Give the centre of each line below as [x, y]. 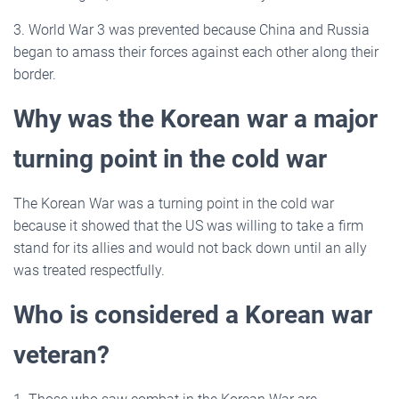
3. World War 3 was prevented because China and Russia [191, 29]
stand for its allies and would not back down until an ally [190, 248]
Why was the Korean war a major [195, 118]
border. [35, 74]
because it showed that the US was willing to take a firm [188, 225]
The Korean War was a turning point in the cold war [174, 203]
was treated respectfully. [89, 270]
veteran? [61, 354]
